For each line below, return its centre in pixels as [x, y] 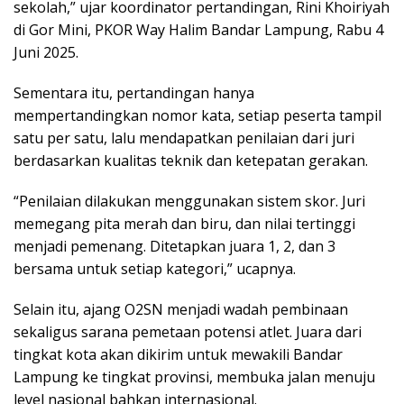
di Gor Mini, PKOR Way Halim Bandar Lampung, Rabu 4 [198, 29]
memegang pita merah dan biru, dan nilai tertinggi [184, 223]
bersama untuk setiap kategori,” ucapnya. [155, 268]
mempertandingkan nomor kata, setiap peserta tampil [197, 115]
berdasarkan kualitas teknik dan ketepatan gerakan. [191, 160]
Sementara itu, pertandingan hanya [134, 92]
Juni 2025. [46, 52]
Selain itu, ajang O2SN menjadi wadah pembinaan [181, 309]
